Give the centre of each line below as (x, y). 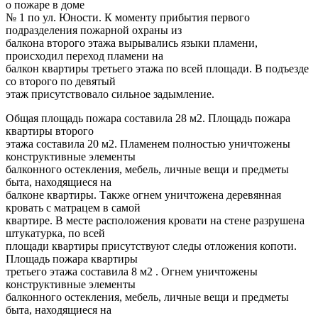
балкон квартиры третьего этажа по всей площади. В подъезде (157, 68)
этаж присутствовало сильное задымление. (110, 94)
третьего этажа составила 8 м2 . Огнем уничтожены (132, 271)
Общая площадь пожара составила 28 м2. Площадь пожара (148, 118)
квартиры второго (50, 131)
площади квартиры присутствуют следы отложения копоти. (151, 246)
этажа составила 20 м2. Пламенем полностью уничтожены (148, 143)
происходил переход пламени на (84, 55)
